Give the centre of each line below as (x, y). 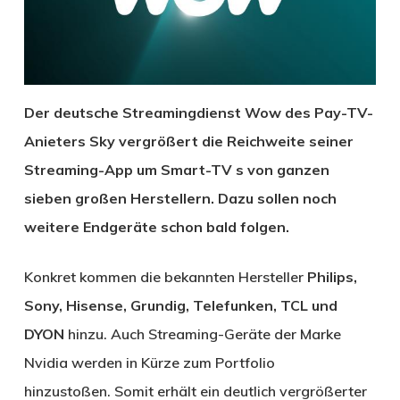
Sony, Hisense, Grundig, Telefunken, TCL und (180, 305)
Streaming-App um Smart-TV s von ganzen (176, 169)
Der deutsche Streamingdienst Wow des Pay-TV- (198, 112)
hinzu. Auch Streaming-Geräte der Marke (202, 333)
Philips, (332, 276)
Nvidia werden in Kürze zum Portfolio (149, 362)
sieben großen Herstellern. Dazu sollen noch (180, 198)
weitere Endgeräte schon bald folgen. (156, 226)
